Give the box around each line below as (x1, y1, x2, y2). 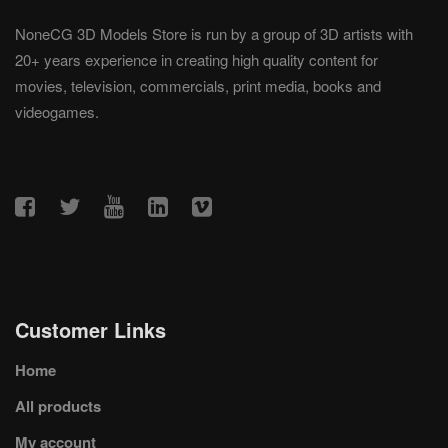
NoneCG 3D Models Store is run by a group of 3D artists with (15, 23, 413, 45)
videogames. (15, 101, 99, 123)
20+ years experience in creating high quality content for (15, 49, 378, 71)
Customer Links (15, 315, 166, 345)
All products (15, 395, 101, 418)
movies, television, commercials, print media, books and (15, 75, 381, 97)
